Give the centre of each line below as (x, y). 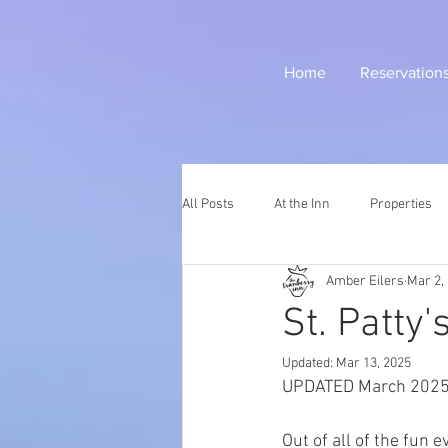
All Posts (208, 204)
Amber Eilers (365, 281)
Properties (401, 204)
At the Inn (302, 204)
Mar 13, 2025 (373, 363)
